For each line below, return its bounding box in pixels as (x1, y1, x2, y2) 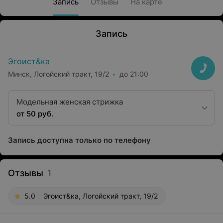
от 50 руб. (16, 109, 53, 118)
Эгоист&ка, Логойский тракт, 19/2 (43, 192, 158, 200)
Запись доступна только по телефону (8, 135, 151, 145)
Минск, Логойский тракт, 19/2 (8, 69, 109, 78)
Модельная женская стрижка (16, 97, 123, 107)
